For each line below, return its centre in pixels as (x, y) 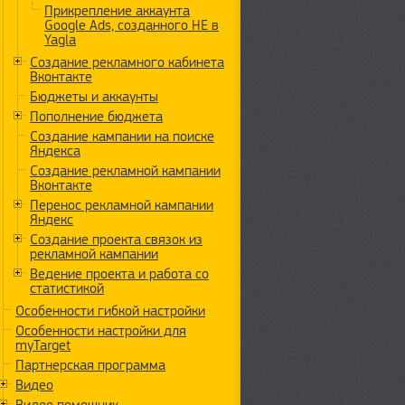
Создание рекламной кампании (125, 171)
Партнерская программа (90, 365)
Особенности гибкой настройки (110, 311)
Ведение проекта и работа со (119, 274)
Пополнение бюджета (96, 117)
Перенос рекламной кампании (122, 205)
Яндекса (55, 151)
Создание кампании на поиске (122, 137)
